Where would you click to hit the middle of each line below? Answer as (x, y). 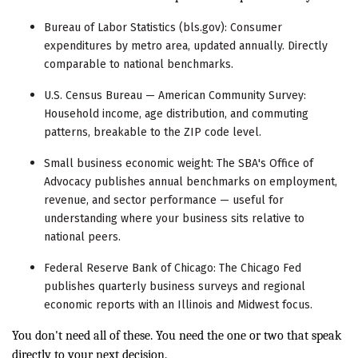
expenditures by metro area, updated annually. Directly (186, 46)
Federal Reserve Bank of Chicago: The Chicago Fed (173, 268)
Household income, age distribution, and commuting (176, 114)
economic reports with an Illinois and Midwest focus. (178, 305)
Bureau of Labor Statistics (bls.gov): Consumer (163, 28)
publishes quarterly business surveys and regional (175, 287)
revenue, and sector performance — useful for (164, 201)
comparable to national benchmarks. (139, 65)
